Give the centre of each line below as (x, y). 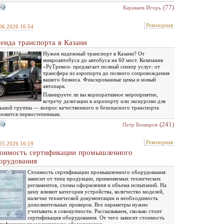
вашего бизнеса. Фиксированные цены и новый (99, 79)
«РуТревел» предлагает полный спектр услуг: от (101, 66)
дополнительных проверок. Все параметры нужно (88, 204)
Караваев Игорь (142, 7)
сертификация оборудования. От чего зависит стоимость (96, 217)
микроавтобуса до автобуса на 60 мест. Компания (103, 60)
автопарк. (54, 86)
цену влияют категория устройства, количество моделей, (96, 191)
